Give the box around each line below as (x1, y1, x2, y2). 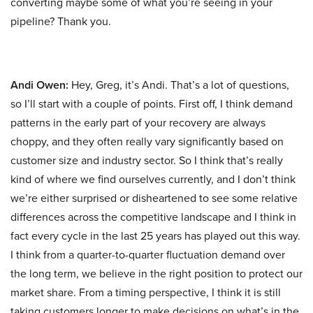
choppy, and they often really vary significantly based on (10, 133, 284, 150)
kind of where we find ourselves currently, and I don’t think (10, 171, 296, 188)
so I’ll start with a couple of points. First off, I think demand (10, 96, 293, 112)
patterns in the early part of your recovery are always (10, 115, 265, 131)
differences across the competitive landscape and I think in (10, 209, 296, 226)
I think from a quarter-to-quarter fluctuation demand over (10, 247, 285, 263)
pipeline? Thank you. (10, 13, 111, 30)
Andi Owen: (10, 77, 68, 94)
